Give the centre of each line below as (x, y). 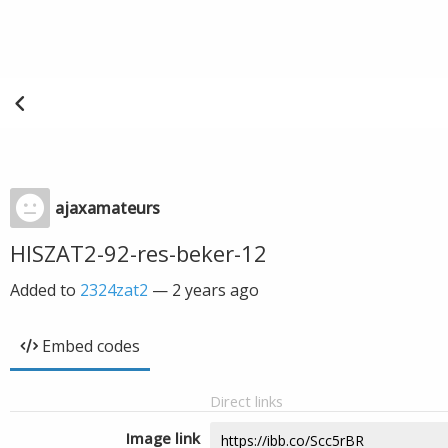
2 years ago (215, 290)
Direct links (246, 401)
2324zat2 (114, 290)
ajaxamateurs (107, 208)
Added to (45, 290)
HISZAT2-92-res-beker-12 (138, 253)
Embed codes (91, 346)
